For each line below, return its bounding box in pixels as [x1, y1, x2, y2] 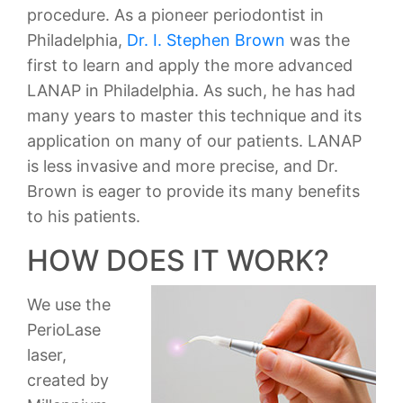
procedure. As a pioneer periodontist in [27, 5, 324, 24]
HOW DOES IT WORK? [27, 243, 329, 278]
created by [27, 371, 109, 390]
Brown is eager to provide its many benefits [27, 182, 360, 201]
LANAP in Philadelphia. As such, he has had [27, 81, 355, 100]
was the [285, 31, 350, 49]
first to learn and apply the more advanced [27, 56, 353, 75]
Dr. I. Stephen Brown [127, 31, 285, 49]
